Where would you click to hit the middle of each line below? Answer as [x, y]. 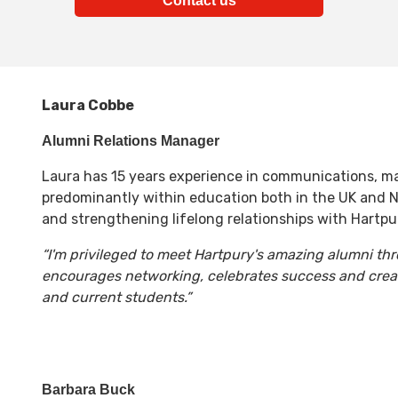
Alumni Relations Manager [130, 140]
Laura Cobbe [88, 105]
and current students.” [116, 297]
